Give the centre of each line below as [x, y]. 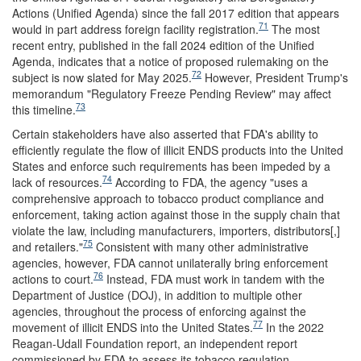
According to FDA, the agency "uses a [210, 182]
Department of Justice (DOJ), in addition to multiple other [157, 295]
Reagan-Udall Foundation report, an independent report [155, 343]
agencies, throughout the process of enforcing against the [159, 311]
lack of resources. [57, 182]
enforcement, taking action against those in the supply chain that [176, 214]
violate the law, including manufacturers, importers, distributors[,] [176, 230]
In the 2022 [293, 327]
